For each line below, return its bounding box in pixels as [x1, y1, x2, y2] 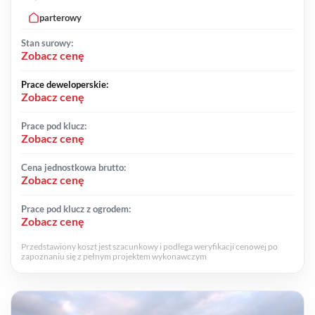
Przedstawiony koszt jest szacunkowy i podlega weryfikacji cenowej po [21, 241, 278, 252]
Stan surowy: [21, 37, 73, 49]
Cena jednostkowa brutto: [21, 162, 126, 174]
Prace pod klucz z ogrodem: [21, 203, 131, 215]
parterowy [39, 12, 82, 24]
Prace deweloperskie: [21, 79, 108, 91]
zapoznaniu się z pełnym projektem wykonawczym [21, 251, 207, 262]
